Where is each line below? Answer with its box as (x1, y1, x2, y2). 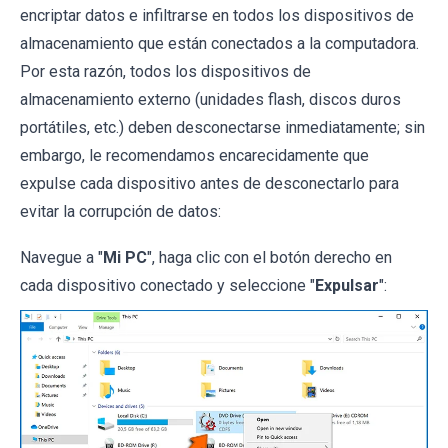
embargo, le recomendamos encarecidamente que (20, 146, 369, 166)
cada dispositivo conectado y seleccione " (20, 276, 315, 296)
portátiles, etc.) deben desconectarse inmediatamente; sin (20, 118, 425, 138)
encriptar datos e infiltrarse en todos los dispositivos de (20, 6, 414, 26)
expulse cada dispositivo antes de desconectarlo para (20, 174, 399, 194)
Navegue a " (20, 248, 103, 268)
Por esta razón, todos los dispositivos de (20, 62, 311, 82)
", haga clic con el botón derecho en (147, 248, 392, 268)
